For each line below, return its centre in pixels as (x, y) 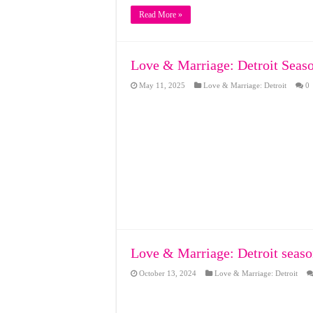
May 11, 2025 (162, 85)
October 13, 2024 (168, 273)
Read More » (161, 15)
